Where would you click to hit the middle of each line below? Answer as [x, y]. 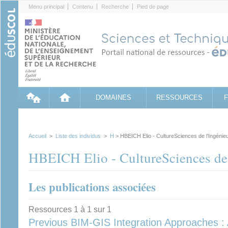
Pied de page [153, 7]
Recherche [115, 7]
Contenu [83, 7]
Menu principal [46, 7]
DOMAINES [113, 97]
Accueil [37, 136]
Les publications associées [92, 187]
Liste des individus [78, 136]
